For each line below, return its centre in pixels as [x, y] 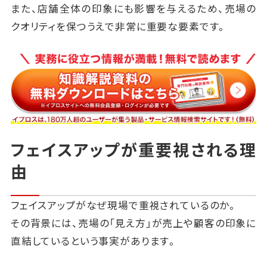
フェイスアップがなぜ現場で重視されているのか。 [124, 205]
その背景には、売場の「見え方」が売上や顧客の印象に [133, 223]
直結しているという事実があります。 [94, 241]
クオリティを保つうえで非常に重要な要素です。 [119, 27]
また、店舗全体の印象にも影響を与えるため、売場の [133, 9]
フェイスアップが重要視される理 [133, 150]
